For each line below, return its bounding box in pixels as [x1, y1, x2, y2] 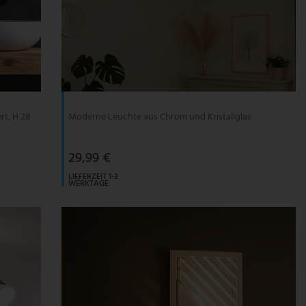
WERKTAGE [68, 177, 109, 191]
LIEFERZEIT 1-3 [68, 170, 118, 184]
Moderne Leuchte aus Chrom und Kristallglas [68, 109, 251, 126]
